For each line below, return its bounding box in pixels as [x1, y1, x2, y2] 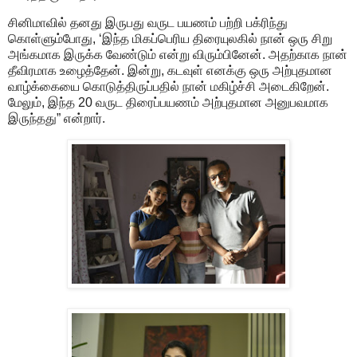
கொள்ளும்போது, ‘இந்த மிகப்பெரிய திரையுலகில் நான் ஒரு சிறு [8, 32, 332, 46]
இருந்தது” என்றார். [8, 112, 108, 126]
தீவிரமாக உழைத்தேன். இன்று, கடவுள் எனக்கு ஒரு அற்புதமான [8, 64, 332, 78]
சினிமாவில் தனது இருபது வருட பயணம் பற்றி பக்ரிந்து [8, 16, 288, 30]
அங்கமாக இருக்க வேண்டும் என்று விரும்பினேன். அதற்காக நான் [8, 48, 347, 62]
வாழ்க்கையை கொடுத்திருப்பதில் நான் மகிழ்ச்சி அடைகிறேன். [8, 80, 329, 94]
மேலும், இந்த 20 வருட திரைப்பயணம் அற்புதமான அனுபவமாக [8, 96, 328, 110]
